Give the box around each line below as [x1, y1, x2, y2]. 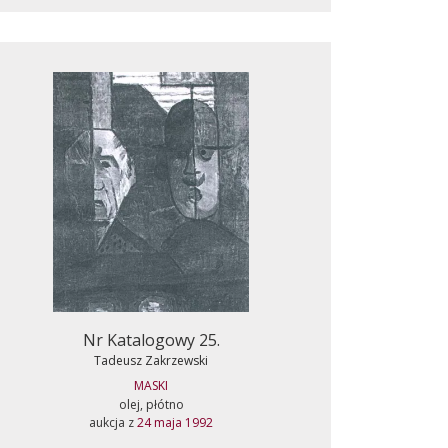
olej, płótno [118, 396, 184, 413]
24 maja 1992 [137, 414, 213, 431]
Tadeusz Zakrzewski [94, 352, 208, 369]
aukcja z [89, 414, 137, 431]
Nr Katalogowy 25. [82, 329, 220, 351]
